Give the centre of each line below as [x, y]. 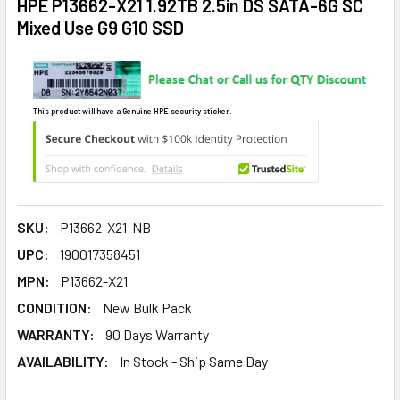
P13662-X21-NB [105, 227]
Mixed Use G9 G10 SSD [100, 28]
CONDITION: [54, 307]
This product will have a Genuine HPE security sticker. [132, 112]
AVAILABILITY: [63, 361]
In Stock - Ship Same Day [194, 361]
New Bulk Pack [147, 307]
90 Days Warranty [157, 334]
